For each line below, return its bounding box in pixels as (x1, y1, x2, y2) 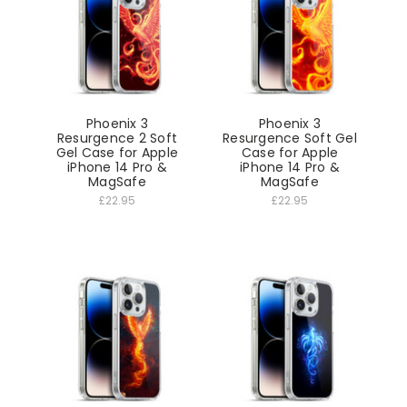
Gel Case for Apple (55, 143, 179, 162)
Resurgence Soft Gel (223, 128, 357, 147)
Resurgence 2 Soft (56, 128, 178, 147)
